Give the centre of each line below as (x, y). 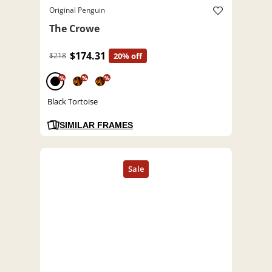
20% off (128, 56)
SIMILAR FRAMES (96, 125)
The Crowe (74, 29)
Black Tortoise (73, 102)
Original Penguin (77, 10)
